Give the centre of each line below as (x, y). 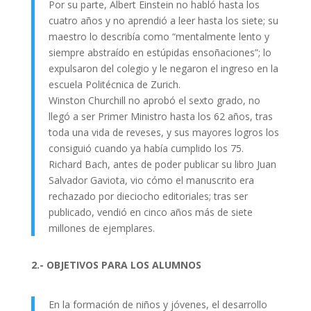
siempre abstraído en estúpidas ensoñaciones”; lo (160, 52)
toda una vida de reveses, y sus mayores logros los (163, 132)
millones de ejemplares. (101, 228)
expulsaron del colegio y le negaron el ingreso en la (163, 68)
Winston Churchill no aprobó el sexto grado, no (154, 100)
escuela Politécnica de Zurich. (114, 84)
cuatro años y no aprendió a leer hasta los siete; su (163, 20)
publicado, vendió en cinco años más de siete (150, 212)
